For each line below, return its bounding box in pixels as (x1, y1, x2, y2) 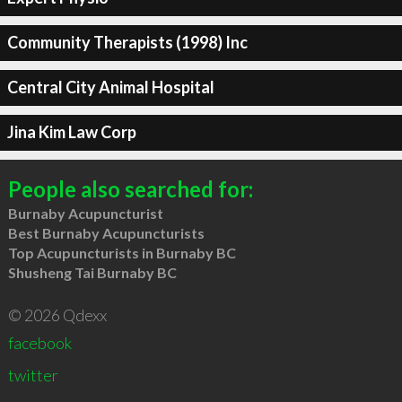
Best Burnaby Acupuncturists (7, 223, 205, 241)
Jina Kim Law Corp (6, 122, 136, 142)
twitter (7, 364, 58, 385)
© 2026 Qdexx (7, 304, 107, 325)
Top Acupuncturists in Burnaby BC (7, 243, 236, 261)
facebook (7, 332, 72, 353)
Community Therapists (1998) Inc (6, 32, 248, 52)
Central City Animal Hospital (6, 77, 214, 97)
